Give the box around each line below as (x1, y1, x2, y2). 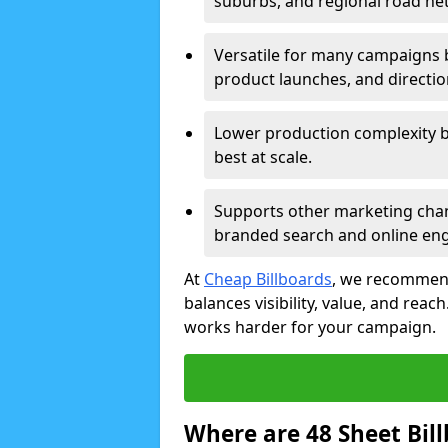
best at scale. (214, 146, 312, 168)
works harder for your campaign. (184, 316, 436, 338)
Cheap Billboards (204, 268, 332, 290)
